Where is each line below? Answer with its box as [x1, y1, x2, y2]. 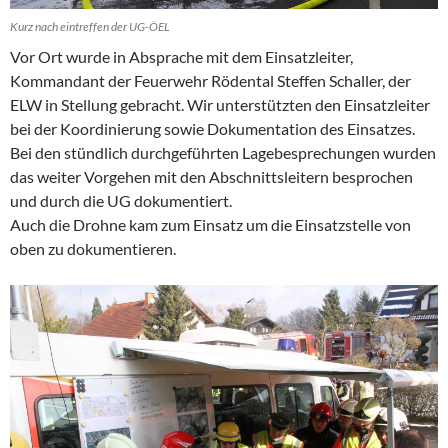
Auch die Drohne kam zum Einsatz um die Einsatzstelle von [10, 215, 411, 235]
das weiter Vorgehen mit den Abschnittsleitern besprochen [10, 167, 413, 187]
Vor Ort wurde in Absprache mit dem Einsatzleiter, [10, 47, 353, 67]
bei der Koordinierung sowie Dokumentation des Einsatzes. [10, 119, 415, 139]
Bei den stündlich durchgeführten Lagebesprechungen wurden [10, 143, 436, 163]
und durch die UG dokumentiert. [10, 191, 232, 211]
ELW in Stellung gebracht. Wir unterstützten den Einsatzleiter [10, 95, 430, 115]
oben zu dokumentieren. [10, 239, 176, 259]
